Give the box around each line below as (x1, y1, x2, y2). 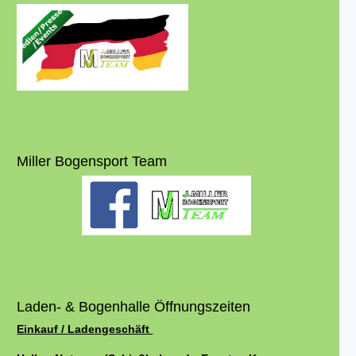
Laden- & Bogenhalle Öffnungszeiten (17, 299, 251, 315)
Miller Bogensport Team (17, 153, 168, 169)
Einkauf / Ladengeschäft (17, 323, 153, 335)
